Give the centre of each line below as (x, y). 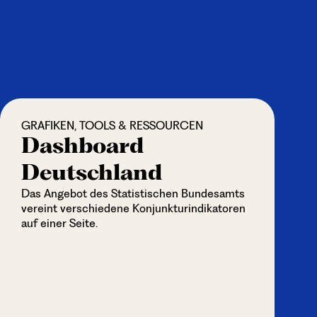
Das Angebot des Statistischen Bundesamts (133, 194)
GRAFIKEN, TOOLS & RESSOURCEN (112, 126)
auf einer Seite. (59, 223)
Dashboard (82, 145)
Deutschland (91, 172)
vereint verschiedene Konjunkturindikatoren (133, 208)
